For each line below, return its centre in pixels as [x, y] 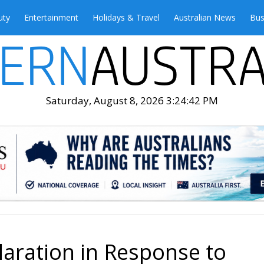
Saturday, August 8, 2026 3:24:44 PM [132, 100]
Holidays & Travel [126, 17]
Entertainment [51, 17]
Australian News [205, 17]
